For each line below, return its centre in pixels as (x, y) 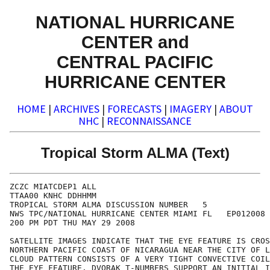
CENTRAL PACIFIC (135, 61)
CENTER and (135, 42)
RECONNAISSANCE (149, 121)
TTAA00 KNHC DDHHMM (53, 196)
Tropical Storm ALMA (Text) (135, 152)
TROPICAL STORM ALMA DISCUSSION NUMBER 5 (108, 205)
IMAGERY (190, 109)
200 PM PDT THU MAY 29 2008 (72, 223)
